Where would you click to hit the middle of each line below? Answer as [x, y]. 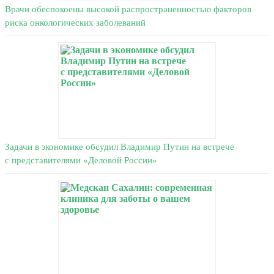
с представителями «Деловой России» [81, 161]
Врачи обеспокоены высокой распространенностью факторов [128, 9]
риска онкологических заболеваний [75, 23]
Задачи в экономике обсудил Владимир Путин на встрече [120, 147]
